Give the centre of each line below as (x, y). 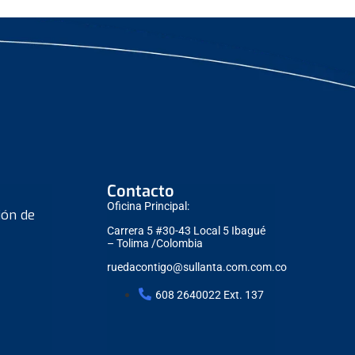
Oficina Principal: (149, 206)
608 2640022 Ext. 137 (210, 295)
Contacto (141, 192)
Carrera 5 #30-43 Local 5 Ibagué (187, 230)
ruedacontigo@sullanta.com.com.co (197, 267)
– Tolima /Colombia (157, 243)
